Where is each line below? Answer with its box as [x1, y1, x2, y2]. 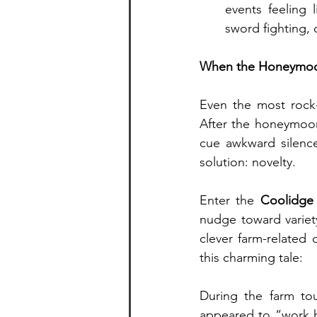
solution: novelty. [200, 154, 296, 170]
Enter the [200, 192, 260, 208]
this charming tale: [200, 249, 303, 265]
